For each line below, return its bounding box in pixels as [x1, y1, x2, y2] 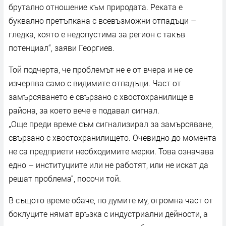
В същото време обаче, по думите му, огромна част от [9, 194, 213, 205]
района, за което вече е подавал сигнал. [9, 104, 159, 116]
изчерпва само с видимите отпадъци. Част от [9, 77, 181, 88]
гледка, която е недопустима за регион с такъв [9, 28, 185, 39]
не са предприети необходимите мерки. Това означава [9, 145, 214, 156]
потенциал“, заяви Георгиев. [9, 42, 115, 53]
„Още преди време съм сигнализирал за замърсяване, [9, 118, 213, 129]
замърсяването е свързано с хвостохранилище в [9, 91, 194, 102]
